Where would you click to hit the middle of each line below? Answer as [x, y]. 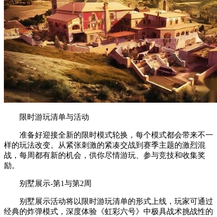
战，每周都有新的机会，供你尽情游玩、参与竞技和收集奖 [105, 155]
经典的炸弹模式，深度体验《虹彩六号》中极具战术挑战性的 [108, 212]
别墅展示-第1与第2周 [48, 184]
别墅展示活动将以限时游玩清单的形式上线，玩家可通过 [108, 201]
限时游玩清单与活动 [46, 117]
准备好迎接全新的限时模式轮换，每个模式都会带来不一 [108, 135]
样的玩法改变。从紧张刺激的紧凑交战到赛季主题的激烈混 [105, 145]
